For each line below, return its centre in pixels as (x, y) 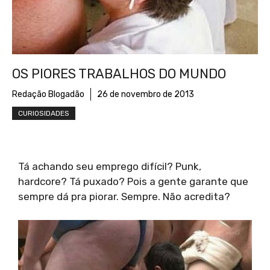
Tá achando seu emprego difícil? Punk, (110, 167)
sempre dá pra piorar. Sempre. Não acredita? (124, 197)
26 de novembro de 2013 (146, 95)
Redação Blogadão (48, 95)
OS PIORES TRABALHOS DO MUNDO (119, 74)
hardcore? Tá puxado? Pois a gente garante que (133, 182)
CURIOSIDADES (44, 114)
